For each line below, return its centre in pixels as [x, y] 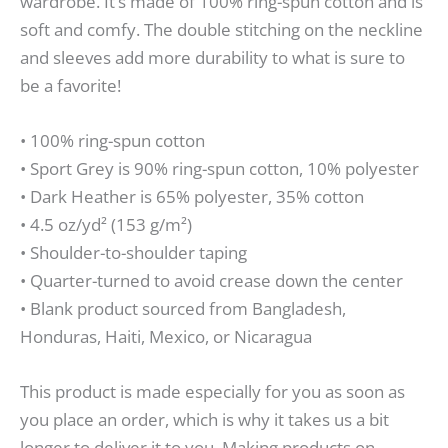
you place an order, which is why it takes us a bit [204, 419]
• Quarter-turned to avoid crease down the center [211, 280]
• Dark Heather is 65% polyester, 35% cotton [192, 196]
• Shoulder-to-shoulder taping [133, 252]
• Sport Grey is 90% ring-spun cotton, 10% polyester [219, 168]
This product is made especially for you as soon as [212, 391]
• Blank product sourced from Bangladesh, [183, 308]
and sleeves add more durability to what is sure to [212, 57]
